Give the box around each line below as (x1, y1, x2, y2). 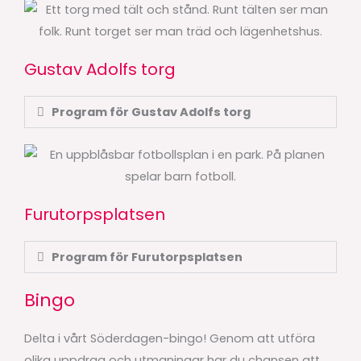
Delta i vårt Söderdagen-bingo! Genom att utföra (24, 330, 315, 347)
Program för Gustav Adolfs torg (51, 104, 251, 121)
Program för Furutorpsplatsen (51, 249, 243, 266)
